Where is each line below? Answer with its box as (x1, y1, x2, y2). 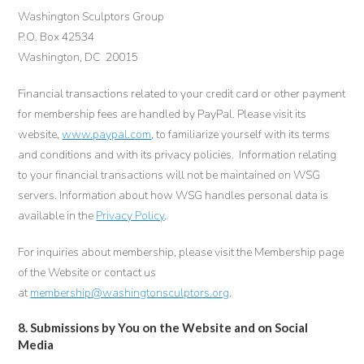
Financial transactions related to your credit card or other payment (18, 86, 346, 102)
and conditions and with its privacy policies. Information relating (18, 147, 337, 162)
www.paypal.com (62, 127, 152, 142)
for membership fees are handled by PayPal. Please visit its (18, 106, 307, 122)
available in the (18, 208, 97, 223)
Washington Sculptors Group (18, 9, 165, 24)
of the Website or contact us (18, 265, 157, 280)
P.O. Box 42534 (18, 29, 95, 45)
